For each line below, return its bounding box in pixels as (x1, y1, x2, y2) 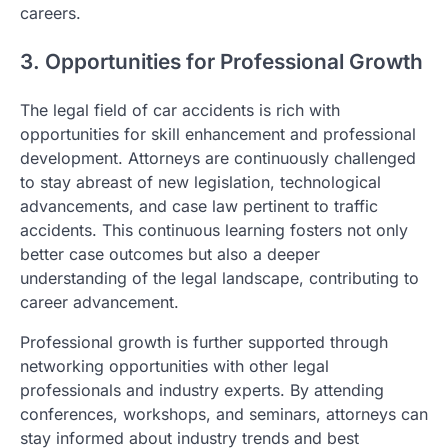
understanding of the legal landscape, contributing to (20, 267, 419, 288)
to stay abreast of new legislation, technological (20, 171, 381, 192)
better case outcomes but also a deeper (20, 243, 320, 264)
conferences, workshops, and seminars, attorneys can (20, 403, 428, 424)
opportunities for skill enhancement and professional (20, 123, 416, 144)
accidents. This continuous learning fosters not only (20, 219, 408, 240)
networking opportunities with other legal (20, 355, 329, 376)
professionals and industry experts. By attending (20, 379, 384, 400)
